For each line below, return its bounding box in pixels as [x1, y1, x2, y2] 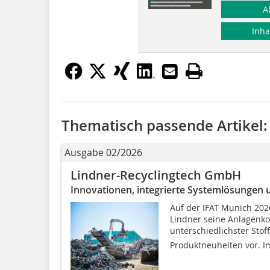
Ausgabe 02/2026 [64, 145, 142, 159]
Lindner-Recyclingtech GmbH [71, 166, 241, 183]
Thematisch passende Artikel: [61, 115, 268, 135]
